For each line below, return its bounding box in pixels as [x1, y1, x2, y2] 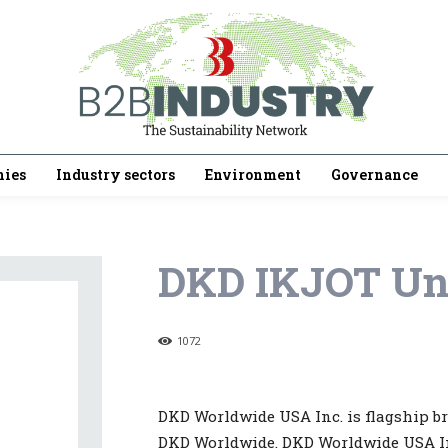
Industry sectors [56, 165, 175, 185]
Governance [331, 165, 418, 185]
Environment [205, 165, 301, 185]
